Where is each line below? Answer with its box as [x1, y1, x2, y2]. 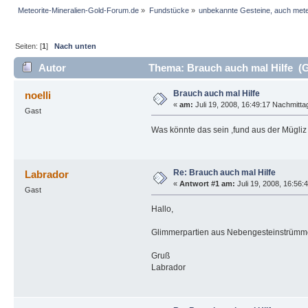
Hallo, [151, 203, 173, 214]
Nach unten [54, 42, 97, 51]
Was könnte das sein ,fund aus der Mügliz [151, 124, 307, 135]
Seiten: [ [15, 42, 43, 51]
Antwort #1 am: [179, 179, 235, 188]
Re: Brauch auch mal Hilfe [173, 168, 276, 178]
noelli [25, 89, 52, 101]
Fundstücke [148, 6, 189, 15]
